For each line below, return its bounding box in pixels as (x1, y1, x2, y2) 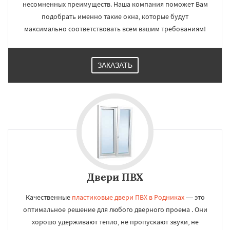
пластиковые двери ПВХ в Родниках (71, 193, 184, 202)
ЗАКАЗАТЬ (98, 61, 132, 69)
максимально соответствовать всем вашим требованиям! (24, 24, 206, 33)
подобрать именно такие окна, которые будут (42, 12, 188, 21)
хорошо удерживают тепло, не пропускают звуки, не (31, 217, 199, 226)
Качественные (25, 193, 72, 202)
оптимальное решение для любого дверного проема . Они (23, 205, 207, 214)
